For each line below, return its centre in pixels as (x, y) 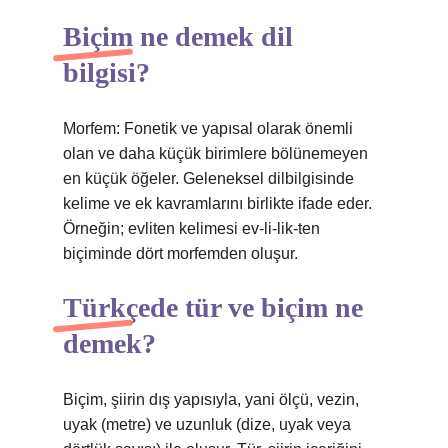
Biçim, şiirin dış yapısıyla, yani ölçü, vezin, (211, 399)
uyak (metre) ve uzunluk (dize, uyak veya (207, 424)
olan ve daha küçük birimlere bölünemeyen (215, 153)
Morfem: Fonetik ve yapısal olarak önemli (208, 128)
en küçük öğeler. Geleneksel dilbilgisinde (208, 178)
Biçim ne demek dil (178, 36)
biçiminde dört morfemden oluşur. (180, 253)
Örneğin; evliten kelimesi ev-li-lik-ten (191, 228)
